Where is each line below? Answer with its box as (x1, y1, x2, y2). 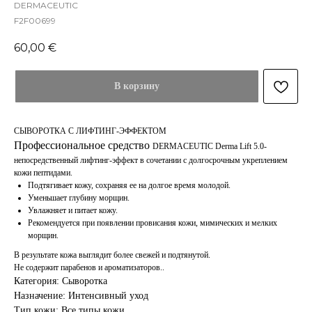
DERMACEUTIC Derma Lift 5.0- (153, 141, 267, 152)
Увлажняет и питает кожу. (28, 205, 118, 216)
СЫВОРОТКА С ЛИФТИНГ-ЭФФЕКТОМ (14, 126, 166, 136)
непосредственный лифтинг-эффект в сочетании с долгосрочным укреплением (14, 155, 288, 166)
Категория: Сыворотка (14, 276, 107, 287)
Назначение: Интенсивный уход (14, 290, 148, 302)
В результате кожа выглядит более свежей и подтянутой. (14, 250, 210, 260)
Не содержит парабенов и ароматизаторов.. (14, 263, 164, 273)
